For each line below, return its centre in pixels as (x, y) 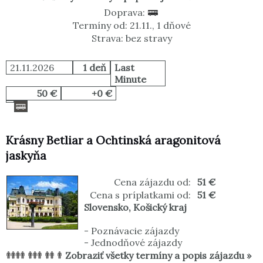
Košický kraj (160, 208)
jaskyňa (26, 156)
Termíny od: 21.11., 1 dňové (131, 26)
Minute (130, 80)
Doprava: (126, 13)
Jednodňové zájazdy (136, 243)
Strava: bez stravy (131, 38)
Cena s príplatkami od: (140, 195)
